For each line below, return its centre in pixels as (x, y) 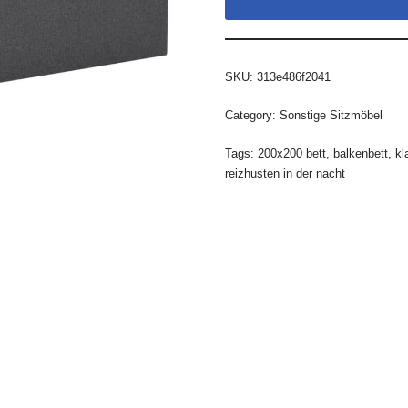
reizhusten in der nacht (285, 173)
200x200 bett (291, 153)
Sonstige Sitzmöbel (331, 115)
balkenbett (360, 153)
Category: (252, 115)
